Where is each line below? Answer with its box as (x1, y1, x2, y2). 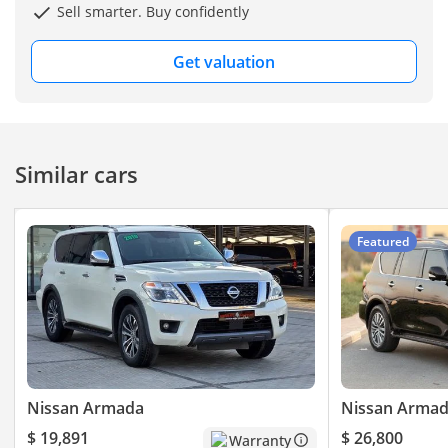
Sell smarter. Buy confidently (53, 2, 249, 22)
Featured (356, 232, 409, 250)
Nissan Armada (27, 396, 144, 419)
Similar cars (15, 158, 138, 189)
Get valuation (173, 50, 275, 73)
